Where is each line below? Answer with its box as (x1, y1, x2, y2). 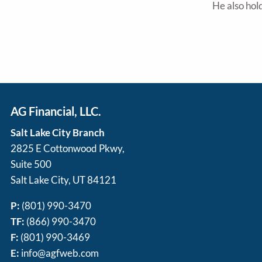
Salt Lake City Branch (11, 126, 105, 139)
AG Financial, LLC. (11, 104, 102, 118)
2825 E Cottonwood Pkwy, (11, 142, 125, 154)
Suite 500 (11, 157, 52, 170)
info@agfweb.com (21, 246, 99, 259)
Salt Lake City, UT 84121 (11, 173, 117, 186)
